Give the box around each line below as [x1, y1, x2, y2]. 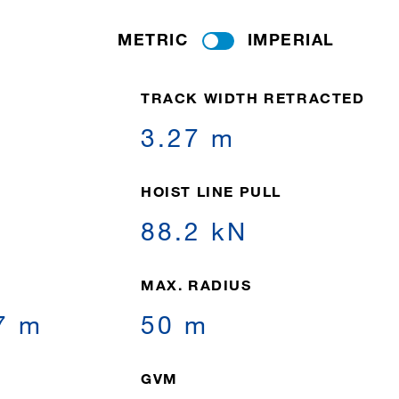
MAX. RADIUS [141, 276, 252, 293]
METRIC [118, 29, 188, 49]
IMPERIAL [247, 29, 335, 49]
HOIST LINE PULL [141, 183, 281, 199]
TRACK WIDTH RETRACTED [141, 89, 365, 106]
